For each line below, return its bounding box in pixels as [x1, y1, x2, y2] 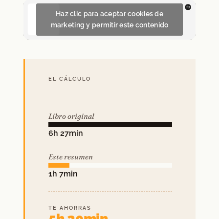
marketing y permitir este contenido [50, 21, 169, 29]
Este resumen [48, 152, 93, 162]
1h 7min [48, 169, 78, 179]
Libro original [48, 111, 94, 121]
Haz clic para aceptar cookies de [56, 10, 163, 18]
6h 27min [48, 129, 83, 138]
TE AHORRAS [48, 205, 91, 212]
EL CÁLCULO [48, 76, 91, 83]
